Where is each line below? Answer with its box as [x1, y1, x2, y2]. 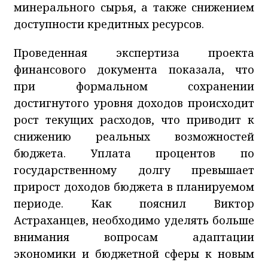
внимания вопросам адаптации [14, 229, 254, 244]
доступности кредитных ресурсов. [14, 16, 204, 31]
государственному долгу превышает [14, 162, 254, 177]
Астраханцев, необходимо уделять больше [14, 212, 254, 227]
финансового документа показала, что [14, 62, 254, 77]
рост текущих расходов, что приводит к [14, 112, 254, 127]
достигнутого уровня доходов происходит [14, 95, 254, 110]
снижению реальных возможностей [14, 129, 254, 144]
